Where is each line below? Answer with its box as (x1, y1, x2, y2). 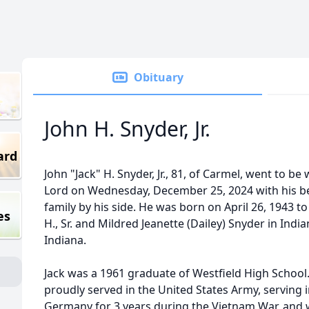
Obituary (134, 70, 183, 85)
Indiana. (44, 232, 86, 248)
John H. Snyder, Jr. (44, 114, 210, 143)
